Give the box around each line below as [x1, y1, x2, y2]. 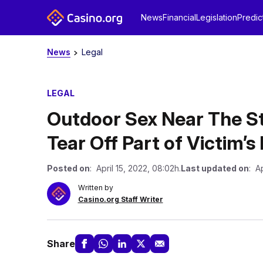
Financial [162, 12, 196, 22]
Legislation [195, 12, 237, 22]
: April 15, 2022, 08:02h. [89, 163, 181, 173]
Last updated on [180, 163, 249, 173]
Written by [77, 183, 113, 192]
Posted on [46, 163, 90, 173]
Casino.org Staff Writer [77, 195, 163, 204]
